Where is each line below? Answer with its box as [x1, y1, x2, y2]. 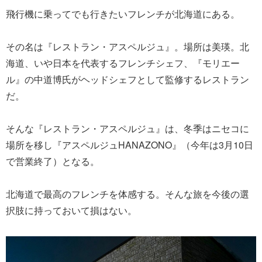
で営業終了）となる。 [6, 154, 99, 168]
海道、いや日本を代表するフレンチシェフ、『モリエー [6, 56, 240, 70]
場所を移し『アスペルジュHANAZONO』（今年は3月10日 [6, 137, 253, 151]
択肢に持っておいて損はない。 [6, 203, 137, 217]
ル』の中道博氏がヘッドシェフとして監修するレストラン [6, 72, 249, 86]
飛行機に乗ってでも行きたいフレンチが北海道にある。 [6, 6, 240, 20]
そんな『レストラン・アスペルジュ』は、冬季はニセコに [6, 121, 249, 135]
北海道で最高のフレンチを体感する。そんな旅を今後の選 [6, 187, 249, 201]
